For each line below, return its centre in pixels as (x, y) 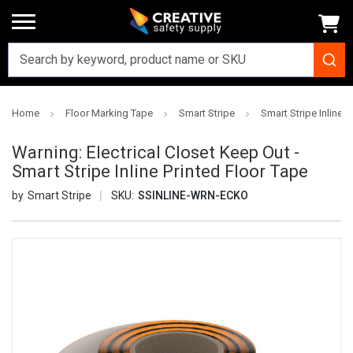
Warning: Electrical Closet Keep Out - (156, 152)
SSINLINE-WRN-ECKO (193, 196)
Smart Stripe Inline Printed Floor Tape (160, 171)
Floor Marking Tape (109, 113)
